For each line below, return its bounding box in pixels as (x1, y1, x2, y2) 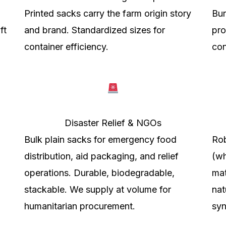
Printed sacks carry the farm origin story (24, 8, 191, 19)
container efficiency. (24, 41, 108, 52)
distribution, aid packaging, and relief (24, 150, 179, 161)
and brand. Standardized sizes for (24, 24, 165, 35)
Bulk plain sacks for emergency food (24, 134, 177, 145)
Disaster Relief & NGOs (65, 117, 161, 128)
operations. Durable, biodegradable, (24, 167, 175, 178)
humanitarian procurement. (24, 200, 135, 211)
